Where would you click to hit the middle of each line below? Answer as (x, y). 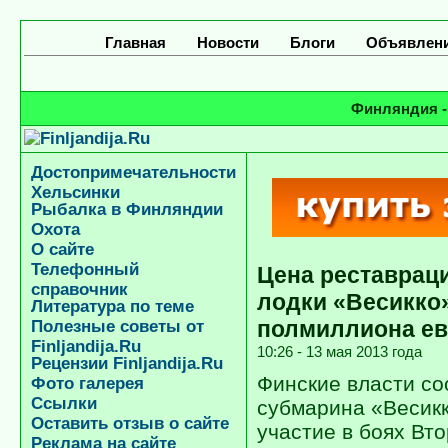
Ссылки (64, 403)
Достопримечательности (133, 172)
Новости (228, 42)
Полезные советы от (117, 326)
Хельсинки (75, 191)
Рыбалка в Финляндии (127, 209)
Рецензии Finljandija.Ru (127, 363)
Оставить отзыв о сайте (130, 423)
